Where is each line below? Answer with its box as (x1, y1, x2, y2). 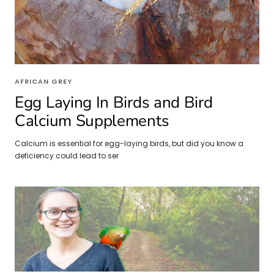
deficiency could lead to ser (15, 150, 119, 161)
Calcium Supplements (15, 109, 169, 131)
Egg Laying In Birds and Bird (15, 91, 213, 113)
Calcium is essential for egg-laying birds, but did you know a (15, 138, 243, 149)
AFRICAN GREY (15, 76, 72, 86)
